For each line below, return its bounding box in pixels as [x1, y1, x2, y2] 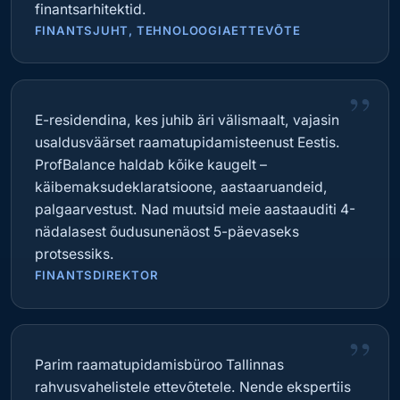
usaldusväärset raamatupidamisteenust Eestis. [34, 134, 340, 152]
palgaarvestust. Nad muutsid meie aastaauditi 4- [34, 201, 355, 219]
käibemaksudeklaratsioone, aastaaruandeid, [34, 179, 328, 196]
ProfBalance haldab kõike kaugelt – [34, 156, 267, 174]
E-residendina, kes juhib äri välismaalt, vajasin [34, 112, 339, 129]
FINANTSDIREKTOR [34, 268, 159, 283]
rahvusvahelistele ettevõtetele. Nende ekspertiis [34, 379, 351, 396]
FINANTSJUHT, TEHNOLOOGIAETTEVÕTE [34, 22, 301, 37]
